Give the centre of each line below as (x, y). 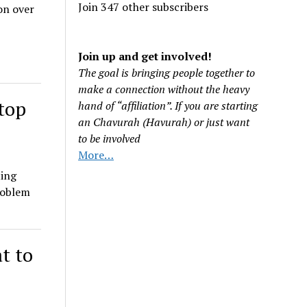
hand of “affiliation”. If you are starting (168, 106)
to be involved (110, 138)
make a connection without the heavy (164, 89)
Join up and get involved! (145, 56)
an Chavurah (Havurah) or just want (164, 122)
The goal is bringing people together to (167, 73)
